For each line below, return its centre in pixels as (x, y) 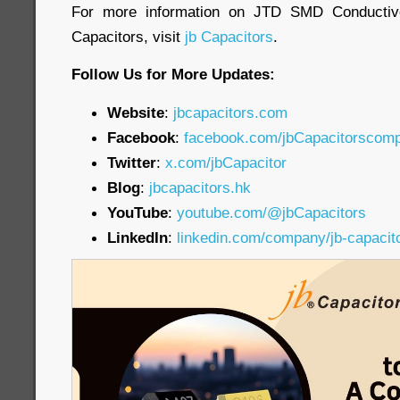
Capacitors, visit (128, 37)
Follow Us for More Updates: (173, 74)
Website (136, 112)
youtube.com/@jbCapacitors (271, 212)
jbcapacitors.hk (200, 187)
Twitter (132, 162)
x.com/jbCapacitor (226, 162)
